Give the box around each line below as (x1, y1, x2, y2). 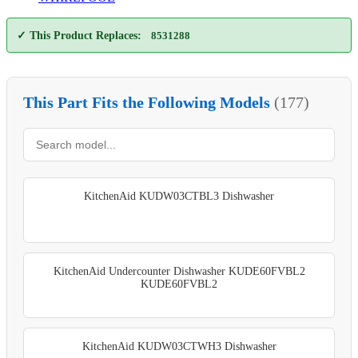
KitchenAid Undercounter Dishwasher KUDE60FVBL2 (53, 265, 305, 277)
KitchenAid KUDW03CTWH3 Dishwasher (82, 340, 276, 352)
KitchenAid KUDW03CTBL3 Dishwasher (84, 189, 274, 202)
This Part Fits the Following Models (23, 93, 274, 111)
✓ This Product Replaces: (17, 29, 141, 42)
